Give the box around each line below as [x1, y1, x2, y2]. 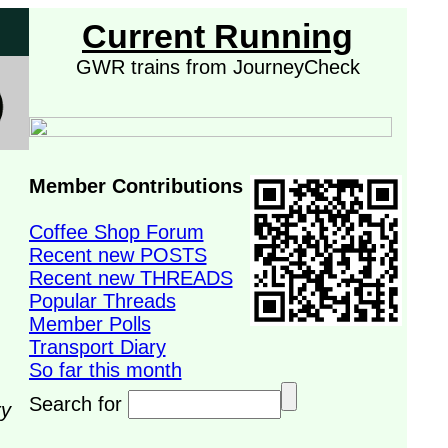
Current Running [82, 18, 353, 55]
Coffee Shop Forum [28, 221, 204, 243]
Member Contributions [28, 175, 243, 197]
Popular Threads [28, 290, 176, 312]
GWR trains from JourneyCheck [75, 56, 360, 78]
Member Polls [28, 313, 151, 335]
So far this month [28, 359, 182, 381]
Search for [28, 393, 128, 415]
